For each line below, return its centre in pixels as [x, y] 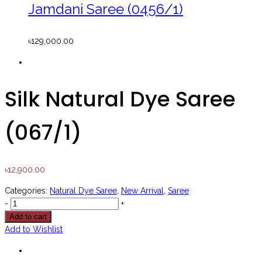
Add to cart [28, 216]
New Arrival [142, 190]
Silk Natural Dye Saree [120, 99]
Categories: [27, 190]
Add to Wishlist [34, 229]
